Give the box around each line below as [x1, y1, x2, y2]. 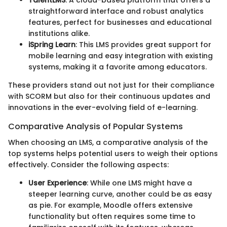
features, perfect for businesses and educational [28, 17, 212, 28]
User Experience [28, 178, 87, 188]
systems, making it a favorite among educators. [28, 62, 207, 72]
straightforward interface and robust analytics [28, 6, 204, 17]
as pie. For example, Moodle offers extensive [28, 200, 193, 211]
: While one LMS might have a [87, 178, 192, 188]
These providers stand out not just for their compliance [8, 80, 214, 91]
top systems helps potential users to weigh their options [8, 148, 218, 159]
